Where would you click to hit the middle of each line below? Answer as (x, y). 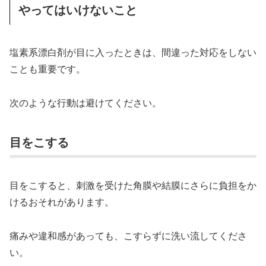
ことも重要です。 (47, 68)
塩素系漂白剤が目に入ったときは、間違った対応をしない (133, 52)
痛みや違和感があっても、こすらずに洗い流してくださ (128, 235)
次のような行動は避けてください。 (85, 102)
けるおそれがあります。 (62, 201)
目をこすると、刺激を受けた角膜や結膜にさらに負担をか (133, 185)
